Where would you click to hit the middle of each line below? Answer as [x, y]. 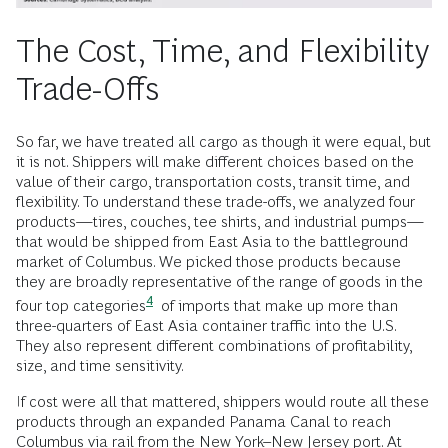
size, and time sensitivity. [100, 366]
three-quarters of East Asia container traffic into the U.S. [206, 326]
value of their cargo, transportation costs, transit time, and [213, 181]
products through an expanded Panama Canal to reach [203, 422]
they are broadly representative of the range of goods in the [219, 281]
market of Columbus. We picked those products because [208, 261]
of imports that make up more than [277, 306]
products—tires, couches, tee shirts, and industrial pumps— [220, 221]
